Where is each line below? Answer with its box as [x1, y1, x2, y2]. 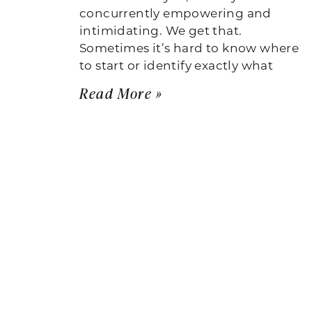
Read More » [79, 83, 163, 102]
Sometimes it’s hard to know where [79, 39, 299, 55]
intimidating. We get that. [79, 22, 242, 38]
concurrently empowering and [79, 4, 272, 20]
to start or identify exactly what [79, 56, 274, 72]
